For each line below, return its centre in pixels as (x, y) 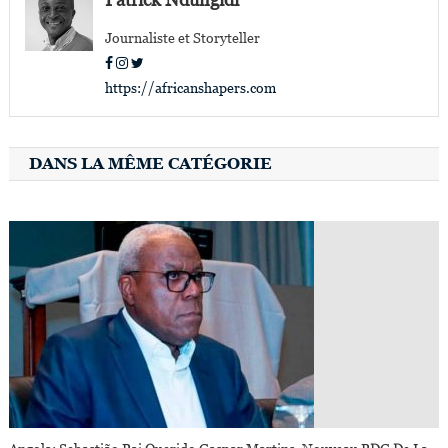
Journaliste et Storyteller (182, 37)
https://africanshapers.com (190, 87)
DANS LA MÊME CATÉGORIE (150, 163)
